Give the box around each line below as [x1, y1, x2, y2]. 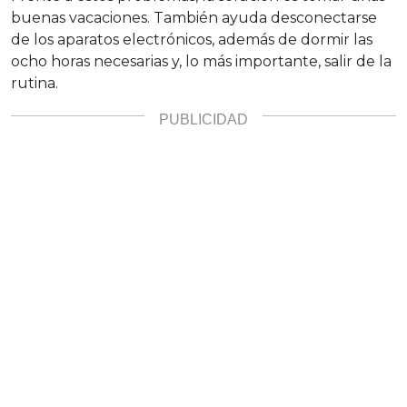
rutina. [11, 74, 58, 92]
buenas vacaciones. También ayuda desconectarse [11, 8, 377, 26]
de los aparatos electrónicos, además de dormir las [11, 30, 372, 48]
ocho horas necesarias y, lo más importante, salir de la [11, 52, 392, 70]
